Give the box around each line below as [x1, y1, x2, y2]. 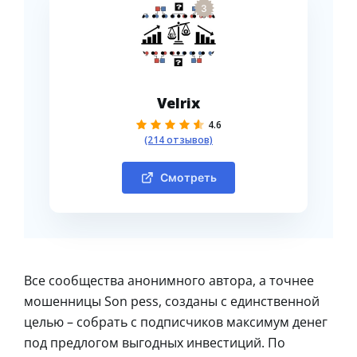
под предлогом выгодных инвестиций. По [24, 333, 285, 351]
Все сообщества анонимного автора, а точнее [24, 271, 314, 289]
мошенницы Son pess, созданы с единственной [24, 292, 320, 310]
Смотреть [159, 170, 217, 184]
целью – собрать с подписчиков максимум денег [24, 312, 328, 331]
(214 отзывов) [144, 132, 213, 147]
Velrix [157, 92, 200, 112]
